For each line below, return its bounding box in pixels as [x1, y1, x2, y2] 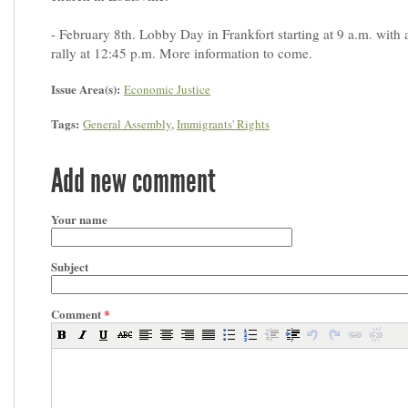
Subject [51, 258, 88, 275]
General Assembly [83, 116, 171, 132]
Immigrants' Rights [177, 116, 270, 132]
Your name [51, 210, 107, 228]
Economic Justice [124, 81, 210, 97]
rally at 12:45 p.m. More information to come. [51, 44, 317, 62]
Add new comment [51, 162, 216, 200]
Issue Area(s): [51, 80, 124, 97]
